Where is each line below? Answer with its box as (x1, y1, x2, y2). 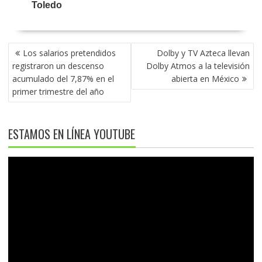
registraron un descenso (12, 60, 104, 72)
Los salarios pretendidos (22, 47, 116, 59)
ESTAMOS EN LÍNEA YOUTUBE (8, 125, 135, 143)
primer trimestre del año (12, 86, 104, 98)
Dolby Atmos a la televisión (146, 60, 250, 72)
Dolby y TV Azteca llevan (157, 47, 250, 59)
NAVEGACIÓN (7, 40, 63, 58)
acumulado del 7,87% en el (12, 73, 114, 85)
